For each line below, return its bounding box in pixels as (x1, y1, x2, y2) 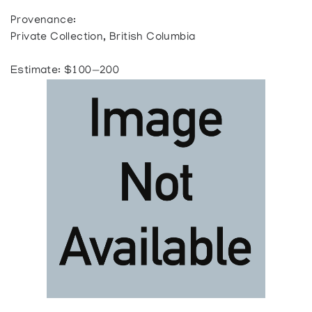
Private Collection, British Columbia (10, 31, 196, 44)
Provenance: (10, 15, 77, 27)
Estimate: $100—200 (10, 65, 120, 77)
